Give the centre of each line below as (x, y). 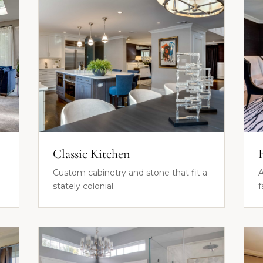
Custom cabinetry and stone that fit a (130, 173)
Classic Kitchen (91, 154)
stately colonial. (84, 186)
